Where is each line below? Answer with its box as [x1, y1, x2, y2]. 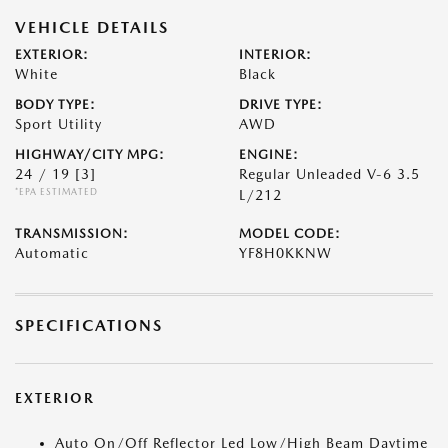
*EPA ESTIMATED [15, 186, 98, 198]
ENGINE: [239, 147, 299, 163]
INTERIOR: [239, 47, 312, 63]
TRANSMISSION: [15, 226, 129, 242]
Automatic [15, 245, 89, 262]
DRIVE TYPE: [239, 97, 323, 113]
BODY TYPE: [15, 97, 96, 113]
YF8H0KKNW [239, 245, 332, 262]
